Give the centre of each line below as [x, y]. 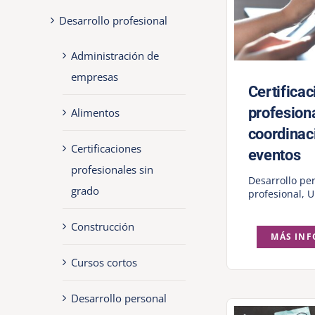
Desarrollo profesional [113, 20]
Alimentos [95, 112]
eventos [274, 155]
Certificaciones [106, 148]
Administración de [115, 55]
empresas [94, 76]
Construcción [102, 226]
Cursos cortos [104, 262]
